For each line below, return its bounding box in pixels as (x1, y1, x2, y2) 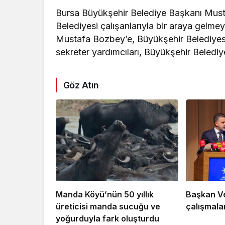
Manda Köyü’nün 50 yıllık (56, 189, 154, 200)
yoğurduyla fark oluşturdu (56, 213, 159, 224)
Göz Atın (63, 79, 99, 90)
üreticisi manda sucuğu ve (56, 201, 160, 212)
